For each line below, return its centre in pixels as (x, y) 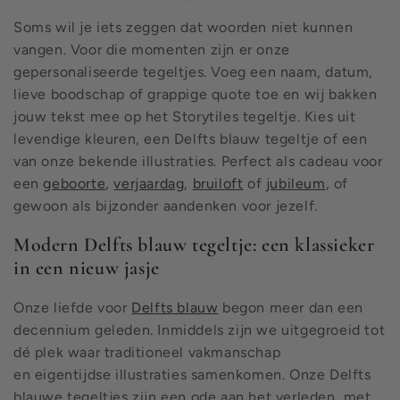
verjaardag (149, 183)
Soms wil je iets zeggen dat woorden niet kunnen (183, 27)
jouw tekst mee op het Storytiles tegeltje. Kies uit (185, 117)
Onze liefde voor (73, 307)
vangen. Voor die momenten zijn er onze (152, 50)
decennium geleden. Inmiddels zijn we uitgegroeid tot (200, 329)
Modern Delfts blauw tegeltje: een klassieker (194, 245)
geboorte (75, 183)
